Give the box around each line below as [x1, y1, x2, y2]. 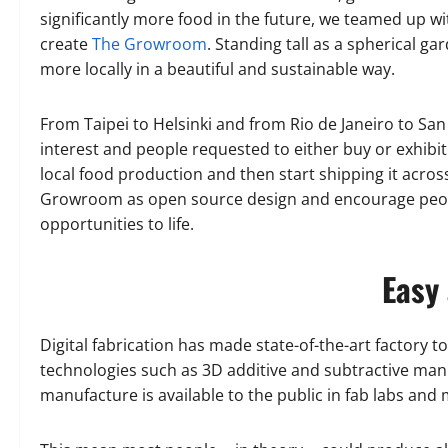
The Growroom [92, 33, 207, 56]
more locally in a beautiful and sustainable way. [40, 58, 395, 81]
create [40, 33, 92, 56]
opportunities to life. [40, 213, 194, 236]
